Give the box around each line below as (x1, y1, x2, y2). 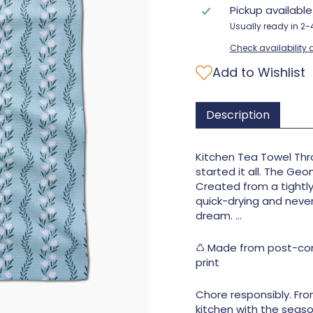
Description (206, 107, 270, 123)
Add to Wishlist (212, 64, 305, 81)
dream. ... (196, 208, 242, 223)
